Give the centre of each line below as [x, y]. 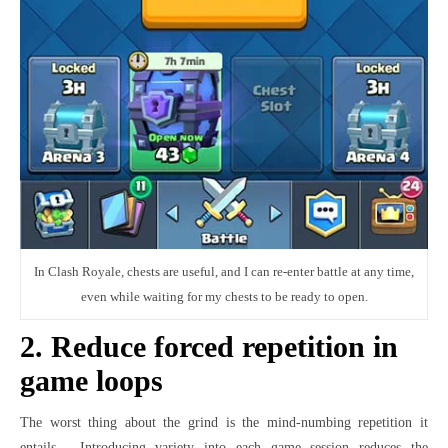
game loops [91, 380]
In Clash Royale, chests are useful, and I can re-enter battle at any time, [224, 271]
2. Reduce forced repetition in [209, 346]
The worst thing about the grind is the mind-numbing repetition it [224, 422]
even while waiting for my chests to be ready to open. [224, 296]
